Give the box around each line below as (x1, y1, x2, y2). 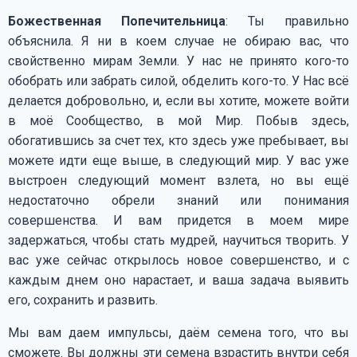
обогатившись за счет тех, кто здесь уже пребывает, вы (8, 132, 349, 148)
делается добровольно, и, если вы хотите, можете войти (8, 92, 349, 108)
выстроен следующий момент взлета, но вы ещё (8, 172, 349, 188)
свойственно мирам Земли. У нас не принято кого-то (8, 53, 349, 69)
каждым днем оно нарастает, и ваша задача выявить (8, 272, 349, 288)
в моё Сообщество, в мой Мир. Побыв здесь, (8, 112, 349, 128)
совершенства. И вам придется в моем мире (8, 212, 349, 228)
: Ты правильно (226, 13, 349, 29)
